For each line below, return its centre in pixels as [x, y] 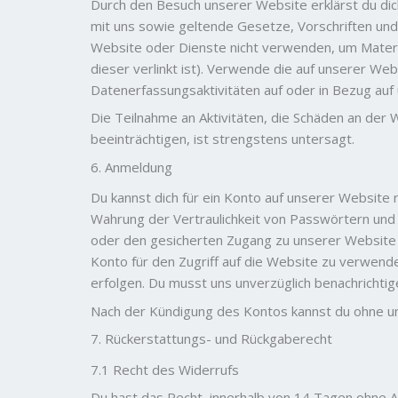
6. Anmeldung [131, 167]
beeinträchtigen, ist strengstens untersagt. [223, 139]
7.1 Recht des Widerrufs [165, 369]
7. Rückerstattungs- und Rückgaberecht [211, 338]
